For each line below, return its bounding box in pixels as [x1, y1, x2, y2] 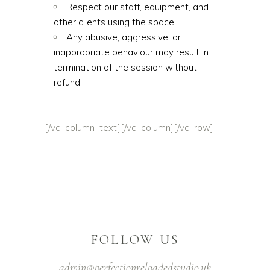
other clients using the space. [54, 16, 176, 28]
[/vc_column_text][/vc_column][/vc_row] [45, 122, 213, 133]
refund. [54, 77, 82, 88]
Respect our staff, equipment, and [66, 1, 209, 13]
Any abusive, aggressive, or [66, 31, 181, 43]
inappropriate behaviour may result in [54, 46, 209, 58]
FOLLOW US [90, 232, 180, 248]
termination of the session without [54, 61, 197, 73]
